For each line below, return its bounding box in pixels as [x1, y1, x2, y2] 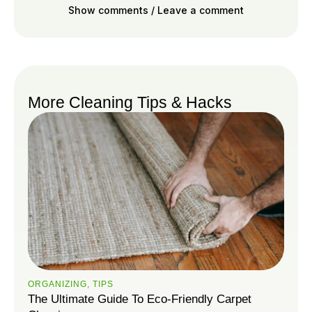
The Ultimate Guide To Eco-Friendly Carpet [28, 292, 251, 306]
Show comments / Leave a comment [68, 4, 244, 17]
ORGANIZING [28, 279, 87, 290]
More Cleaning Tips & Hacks [28, 93, 232, 112]
